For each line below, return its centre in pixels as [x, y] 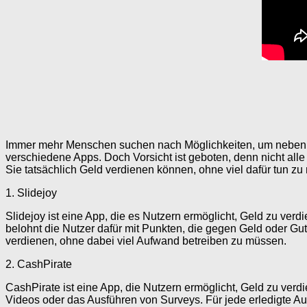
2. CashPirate [39, 265]
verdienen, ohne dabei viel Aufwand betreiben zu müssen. [146, 241]
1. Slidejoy [31, 193]
